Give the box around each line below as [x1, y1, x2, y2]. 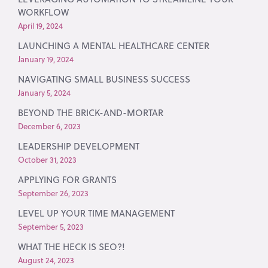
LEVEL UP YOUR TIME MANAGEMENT [18, 206, 175, 220]
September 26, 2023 [18, 187, 89, 199]
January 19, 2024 [18, 53, 74, 65]
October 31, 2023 [18, 154, 77, 165]
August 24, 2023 [18, 254, 75, 266]
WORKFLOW [18, 5, 69, 19]
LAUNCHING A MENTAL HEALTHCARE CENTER [18, 39, 210, 52]
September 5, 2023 [18, 221, 84, 232]
